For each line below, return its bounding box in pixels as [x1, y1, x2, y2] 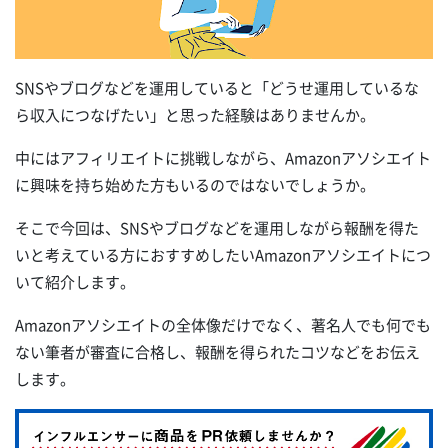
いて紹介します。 [15, 270, 135, 293]
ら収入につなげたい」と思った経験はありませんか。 [15, 103, 375, 126]
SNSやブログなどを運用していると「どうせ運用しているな [15, 76, 419, 99]
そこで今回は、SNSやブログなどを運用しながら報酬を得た [15, 216, 419, 239]
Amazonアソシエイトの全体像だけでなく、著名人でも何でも [15, 313, 431, 336]
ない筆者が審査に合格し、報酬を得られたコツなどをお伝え [15, 340, 420, 363]
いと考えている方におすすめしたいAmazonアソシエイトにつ [15, 243, 431, 266]
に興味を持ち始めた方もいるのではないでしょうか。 [15, 173, 375, 196]
